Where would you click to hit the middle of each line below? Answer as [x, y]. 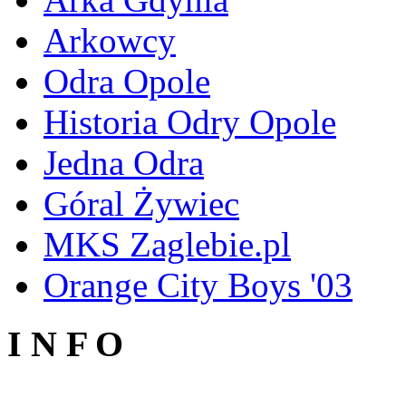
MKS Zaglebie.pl [167, 244]
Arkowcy [110, 40]
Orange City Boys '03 [198, 285]
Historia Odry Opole [190, 121]
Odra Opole [127, 81]
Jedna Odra [124, 162]
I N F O [65, 343]
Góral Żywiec [141, 203]
